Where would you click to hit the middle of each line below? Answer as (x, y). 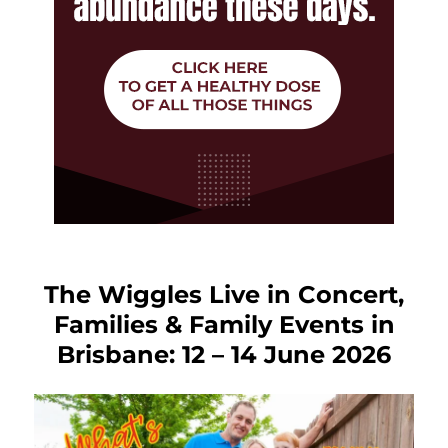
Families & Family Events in (224, 324)
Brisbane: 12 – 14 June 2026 (224, 354)
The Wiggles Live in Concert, (224, 294)
